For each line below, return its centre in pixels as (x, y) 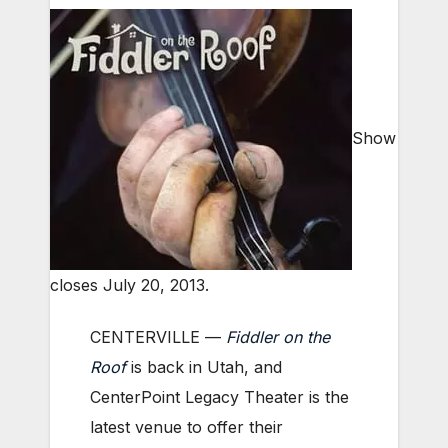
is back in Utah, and (204, 367)
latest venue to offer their (186, 427)
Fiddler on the (278, 337)
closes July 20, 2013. (129, 285)
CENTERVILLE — (158, 337)
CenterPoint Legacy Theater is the (219, 397)
